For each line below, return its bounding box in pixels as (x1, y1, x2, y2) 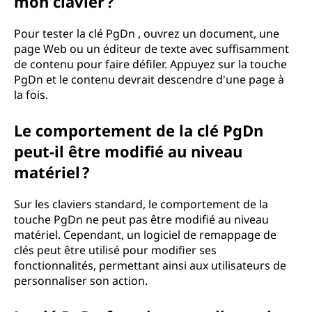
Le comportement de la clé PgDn (14, 120, 263, 141)
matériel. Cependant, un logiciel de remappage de (14, 227, 276, 242)
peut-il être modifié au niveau (14, 141, 242, 162)
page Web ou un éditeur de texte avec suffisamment (14, 41, 289, 56)
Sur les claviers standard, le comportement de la (14, 196, 268, 212)
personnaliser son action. (14, 273, 148, 288)
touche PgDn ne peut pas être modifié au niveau (14, 212, 269, 227)
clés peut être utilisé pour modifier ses (14, 242, 217, 258)
